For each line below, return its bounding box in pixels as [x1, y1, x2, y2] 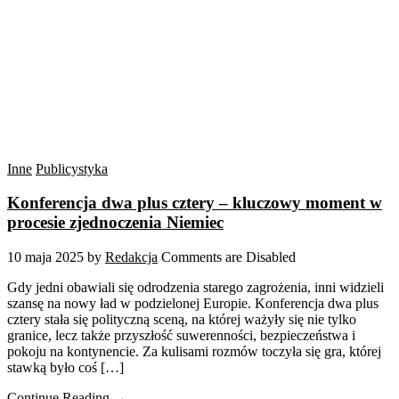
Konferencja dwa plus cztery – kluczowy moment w [7, 193, 382, 213]
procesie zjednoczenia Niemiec [7, 213, 224, 232]
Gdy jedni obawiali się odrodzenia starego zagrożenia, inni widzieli [7, 280, 384, 296]
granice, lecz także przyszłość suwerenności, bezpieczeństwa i [7, 328, 355, 344]
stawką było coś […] [7, 360, 124, 376]
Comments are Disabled [161, 249, 296, 265]
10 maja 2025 [7, 249, 84, 265]
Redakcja [105, 249, 158, 265]
